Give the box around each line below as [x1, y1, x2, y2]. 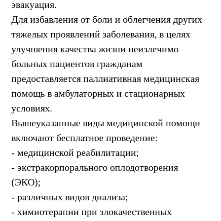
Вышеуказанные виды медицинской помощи [11, 117, 200, 128]
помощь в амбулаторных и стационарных [11, 87, 185, 99]
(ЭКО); [11, 176, 41, 187]
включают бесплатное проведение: [11, 132, 158, 143]
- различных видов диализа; [11, 191, 128, 202]
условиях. [11, 102, 52, 113]
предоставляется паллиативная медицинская [11, 73, 199, 84]
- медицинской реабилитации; [11, 147, 139, 158]
